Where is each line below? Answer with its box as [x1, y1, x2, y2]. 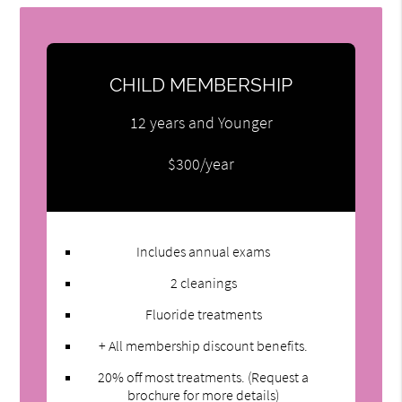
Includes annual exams [136, 241, 271, 260]
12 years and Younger [129, 112, 273, 133]
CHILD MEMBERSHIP [109, 74, 293, 97]
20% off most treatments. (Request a [98, 367, 310, 386]
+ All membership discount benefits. [99, 336, 309, 354]
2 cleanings [170, 273, 237, 292]
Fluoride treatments [144, 304, 262, 323]
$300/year [168, 153, 234, 174]
